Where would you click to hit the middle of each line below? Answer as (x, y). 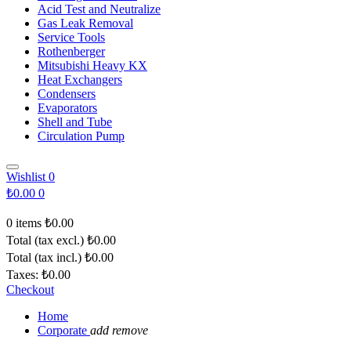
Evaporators (67, 108)
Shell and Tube (75, 122)
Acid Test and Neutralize (99, 9)
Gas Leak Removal (85, 23)
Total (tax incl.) (44, 257)
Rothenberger (71, 51)
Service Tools (71, 37)
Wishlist (26, 177)
